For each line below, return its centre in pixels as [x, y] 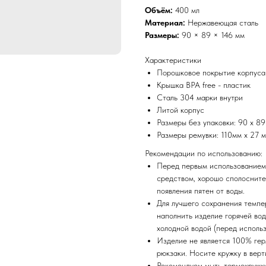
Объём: [160, 10]
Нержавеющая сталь [223, 22]
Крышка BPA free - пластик [204, 85]
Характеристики [173, 60]
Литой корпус [180, 110]
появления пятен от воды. [201, 190]
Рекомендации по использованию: [204, 153]
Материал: [166, 22]
